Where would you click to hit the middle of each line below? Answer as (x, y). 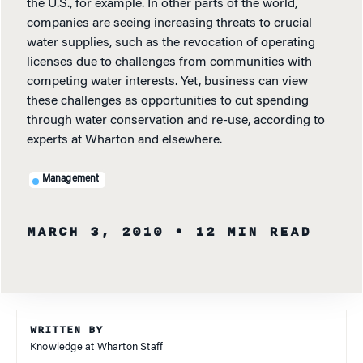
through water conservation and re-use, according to (176, 121)
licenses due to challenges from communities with (169, 63)
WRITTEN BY (66, 330)
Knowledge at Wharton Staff (97, 348)
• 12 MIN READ (243, 232)
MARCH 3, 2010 (95, 232)
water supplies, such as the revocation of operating (171, 43)
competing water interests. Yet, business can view (167, 82)
